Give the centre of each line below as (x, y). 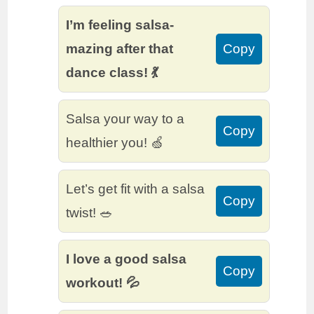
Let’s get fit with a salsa (136, 189)
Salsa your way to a (125, 119)
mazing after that (120, 49)
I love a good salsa (127, 259)
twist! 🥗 (90, 213)
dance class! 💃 (112, 73)
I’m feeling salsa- (120, 25)
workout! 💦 (103, 283)
